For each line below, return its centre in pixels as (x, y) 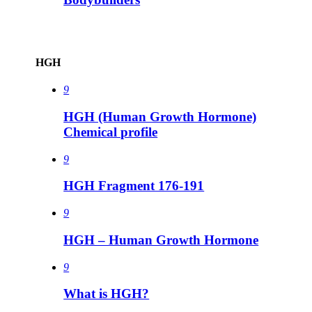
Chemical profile (111, 132)
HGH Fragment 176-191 (134, 186)
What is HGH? (107, 294)
